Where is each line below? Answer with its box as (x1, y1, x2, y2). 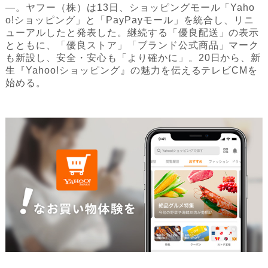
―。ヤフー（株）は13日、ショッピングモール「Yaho (5, 2, 255, 13)
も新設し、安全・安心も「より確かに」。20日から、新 (5, 53, 261, 63)
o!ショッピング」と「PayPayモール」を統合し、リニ (5, 15, 255, 26)
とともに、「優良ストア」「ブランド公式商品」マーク (5, 40, 260, 51)
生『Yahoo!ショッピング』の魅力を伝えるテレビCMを (5, 65, 258, 76)
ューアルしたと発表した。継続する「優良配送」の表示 (5, 28, 260, 38)
